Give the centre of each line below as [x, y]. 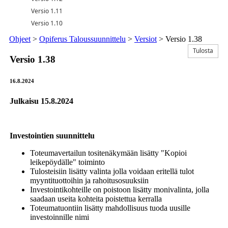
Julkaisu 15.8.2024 [41, 101]
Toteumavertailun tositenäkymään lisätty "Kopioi [108, 153]
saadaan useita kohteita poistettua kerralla [96, 198]
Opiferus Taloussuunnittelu [82, 39]
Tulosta [203, 51]
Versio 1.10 [47, 23]
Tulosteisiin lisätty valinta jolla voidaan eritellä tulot [112, 171]
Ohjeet [20, 39]
